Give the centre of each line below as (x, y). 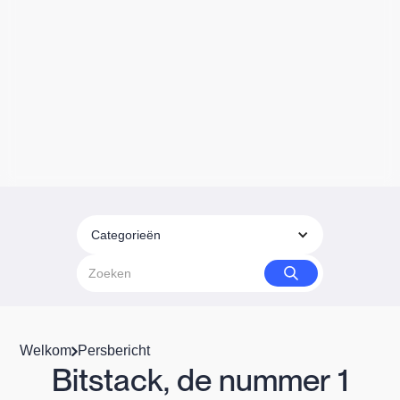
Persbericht (114, 351)
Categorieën (126, 235)
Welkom (46, 351)
